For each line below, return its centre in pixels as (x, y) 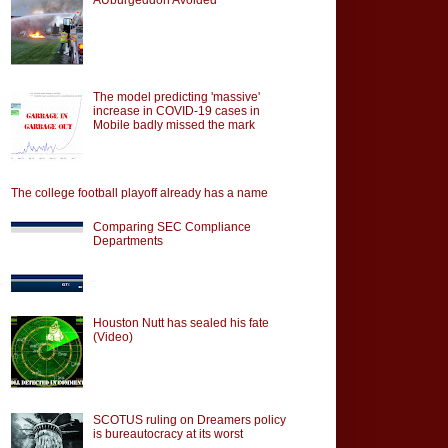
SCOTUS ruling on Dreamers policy (189, 420)
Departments (127, 240)
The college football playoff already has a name (139, 193)
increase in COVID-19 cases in (176, 110)
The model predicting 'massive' (176, 96)
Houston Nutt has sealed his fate (180, 323)
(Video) (112, 337)
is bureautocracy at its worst (167, 434)
